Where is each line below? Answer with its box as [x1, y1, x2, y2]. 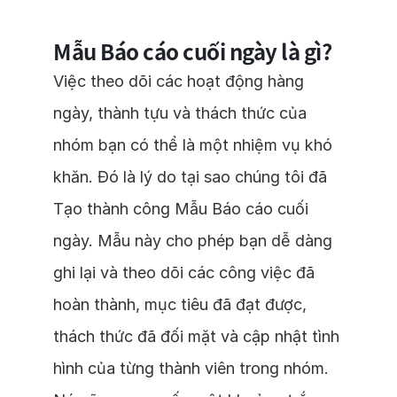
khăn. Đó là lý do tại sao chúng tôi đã [53, 167, 327, 186]
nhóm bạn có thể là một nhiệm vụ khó [53, 136, 332, 154]
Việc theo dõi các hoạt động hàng [53, 72, 304, 90]
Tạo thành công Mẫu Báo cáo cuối [53, 199, 308, 218]
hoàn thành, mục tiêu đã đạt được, [53, 295, 307, 314]
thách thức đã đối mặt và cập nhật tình [53, 327, 339, 346]
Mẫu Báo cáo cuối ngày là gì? [53, 35, 331, 66]
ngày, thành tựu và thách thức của [53, 104, 307, 122]
